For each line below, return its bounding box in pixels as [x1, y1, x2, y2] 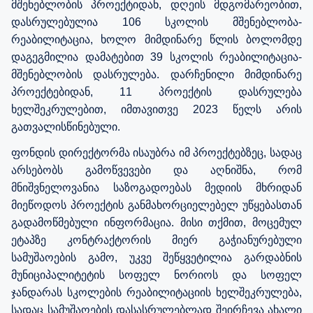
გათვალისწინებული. [11, 120, 120, 133]
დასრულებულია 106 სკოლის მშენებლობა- [11, 15, 302, 28]
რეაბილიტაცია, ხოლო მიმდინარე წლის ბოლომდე [11, 33, 302, 45]
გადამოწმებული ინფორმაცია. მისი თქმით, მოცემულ [11, 216, 302, 228]
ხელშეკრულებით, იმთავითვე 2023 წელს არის [11, 103, 302, 115]
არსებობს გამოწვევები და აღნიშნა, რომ [11, 163, 302, 176]
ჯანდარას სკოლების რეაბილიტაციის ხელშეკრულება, [11, 286, 302, 298]
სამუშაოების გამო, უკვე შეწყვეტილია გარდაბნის [11, 251, 302, 263]
